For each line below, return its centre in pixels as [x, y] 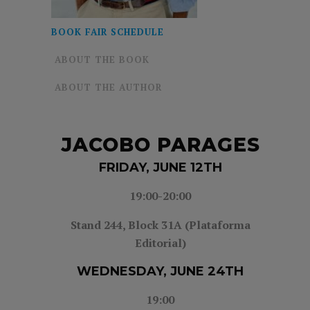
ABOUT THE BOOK [102, 59]
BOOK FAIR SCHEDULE [108, 31]
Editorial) [160, 243]
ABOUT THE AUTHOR [108, 87]
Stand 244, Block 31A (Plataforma [160, 225]
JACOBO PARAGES [160, 144]
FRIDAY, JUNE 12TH [160, 167]
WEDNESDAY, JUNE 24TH [160, 271]
